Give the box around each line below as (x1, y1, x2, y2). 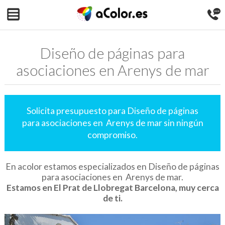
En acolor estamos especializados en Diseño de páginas (6, 161, 219, 172)
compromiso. (87, 129, 138, 140)
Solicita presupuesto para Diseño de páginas (27, 105, 198, 116)
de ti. (102, 192, 123, 203)
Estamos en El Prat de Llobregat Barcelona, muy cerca (6, 182, 219, 193)
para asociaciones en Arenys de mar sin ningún (22, 117, 203, 128)
